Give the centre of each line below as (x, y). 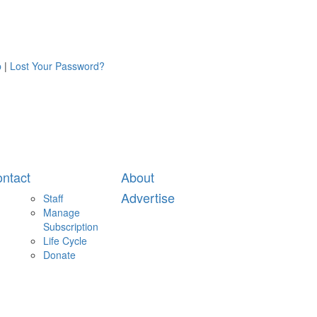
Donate (59, 255)
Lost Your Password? (57, 66)
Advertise (148, 197)
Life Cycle (65, 241)
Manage (62, 212)
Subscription (71, 226)
